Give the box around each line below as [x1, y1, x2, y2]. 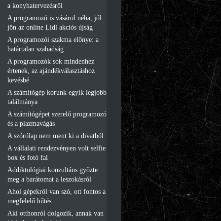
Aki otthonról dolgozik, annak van [7, 209, 104, 217]
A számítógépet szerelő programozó [7, 110, 107, 118]
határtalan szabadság [7, 45, 64, 53]
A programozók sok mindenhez [7, 57, 94, 65]
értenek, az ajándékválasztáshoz [7, 67, 95, 74]
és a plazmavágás [7, 119, 55, 127]
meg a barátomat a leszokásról [7, 175, 91, 183]
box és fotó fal [7, 153, 48, 161]
